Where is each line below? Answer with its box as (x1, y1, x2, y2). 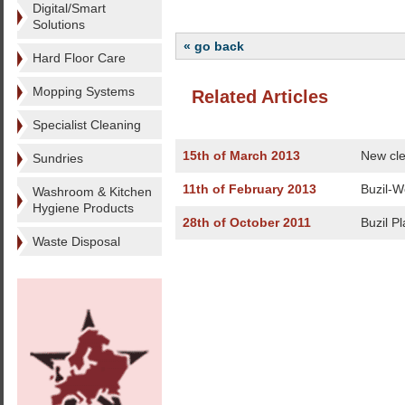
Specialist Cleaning (33, 118, 141, 132)
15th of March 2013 (183, 148, 300, 163)
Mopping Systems (33, 84, 135, 99)
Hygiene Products (33, 201, 134, 215)
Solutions (33, 17, 85, 32)
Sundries (33, 151, 83, 165)
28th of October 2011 (183, 215, 311, 230)
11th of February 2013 (183, 182, 316, 196)
